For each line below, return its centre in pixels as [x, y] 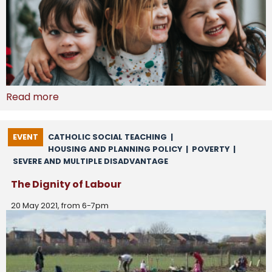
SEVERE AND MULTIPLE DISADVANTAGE [90, 161]
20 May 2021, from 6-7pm [60, 206]
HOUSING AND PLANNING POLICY [115, 149]
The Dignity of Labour [66, 185]
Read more [32, 97]
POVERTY [211, 149]
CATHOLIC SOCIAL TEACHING [107, 137]
